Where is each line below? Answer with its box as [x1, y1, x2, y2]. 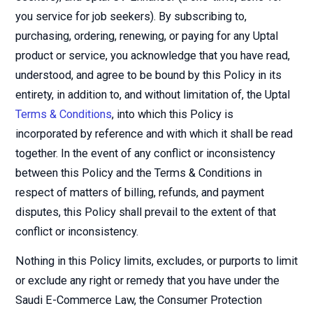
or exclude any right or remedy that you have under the [15, 274, 279, 287]
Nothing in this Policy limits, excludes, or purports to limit [15, 254, 298, 268]
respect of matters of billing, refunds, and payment [15, 186, 264, 199]
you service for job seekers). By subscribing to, [15, 10, 247, 23]
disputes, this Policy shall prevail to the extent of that [15, 205, 276, 219]
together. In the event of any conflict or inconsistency [15, 147, 275, 160]
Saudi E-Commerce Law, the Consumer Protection [15, 293, 262, 307]
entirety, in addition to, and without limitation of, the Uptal [15, 88, 290, 101]
